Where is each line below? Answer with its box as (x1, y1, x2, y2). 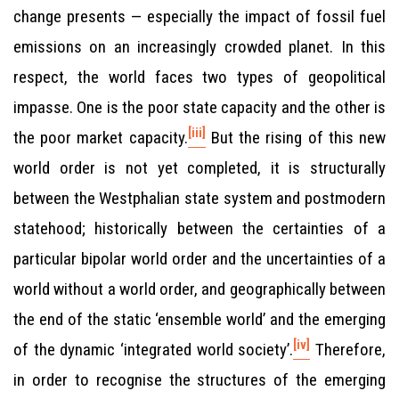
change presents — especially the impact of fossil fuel (13, 6, 386, 27)
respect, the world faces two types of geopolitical (13, 67, 386, 87)
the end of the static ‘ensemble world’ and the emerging (13, 309, 386, 330)
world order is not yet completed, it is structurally (13, 158, 386, 178)
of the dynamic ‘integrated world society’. (13, 339, 294, 360)
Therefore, (310, 339, 387, 360)
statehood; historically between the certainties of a (13, 218, 386, 239)
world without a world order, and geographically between (13, 279, 386, 299)
